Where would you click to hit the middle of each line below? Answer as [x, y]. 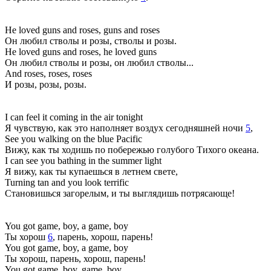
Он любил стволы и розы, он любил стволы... [99, 62]
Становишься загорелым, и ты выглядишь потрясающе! [120, 193]
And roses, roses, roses [48, 73]
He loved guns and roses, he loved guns [81, 51]
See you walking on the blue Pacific [73, 139]
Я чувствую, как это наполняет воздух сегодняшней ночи [125, 128]
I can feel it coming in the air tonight [74, 117]
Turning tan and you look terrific [67, 182]
